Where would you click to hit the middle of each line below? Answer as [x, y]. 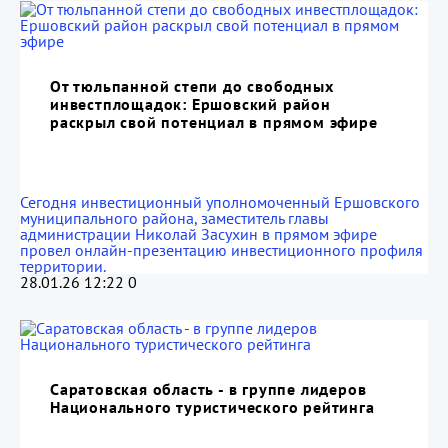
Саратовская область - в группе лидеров [208, 389]
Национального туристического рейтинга [212, 407]
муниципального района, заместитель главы [174, 218]
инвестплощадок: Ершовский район [190, 104]
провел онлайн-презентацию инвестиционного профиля [221, 250]
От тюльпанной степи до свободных [192, 86]
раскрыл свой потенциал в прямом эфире [214, 122]
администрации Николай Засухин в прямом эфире [198, 234]
